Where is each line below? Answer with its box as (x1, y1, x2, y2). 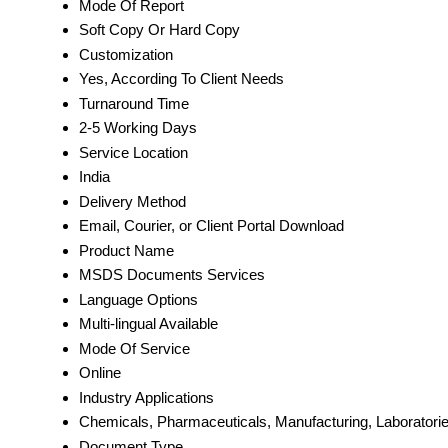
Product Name (79, 242, 174, 260)
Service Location (79, 144, 188, 162)
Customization (79, 46, 173, 64)
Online (79, 364, 121, 382)
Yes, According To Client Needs (79, 70, 284, 88)
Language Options (79, 291, 198, 309)
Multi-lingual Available (79, 315, 218, 333)
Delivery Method (79, 193, 186, 211)
